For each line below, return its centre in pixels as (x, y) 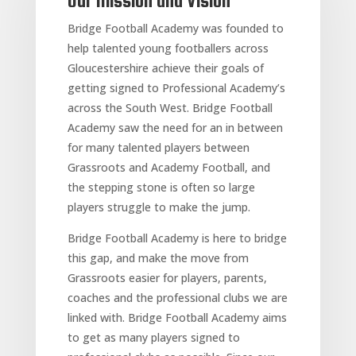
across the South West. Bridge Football (170, 107)
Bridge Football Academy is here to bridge (177, 238)
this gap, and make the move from (158, 257)
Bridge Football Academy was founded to (175, 28)
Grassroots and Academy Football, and (168, 167)
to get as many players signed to (153, 337)
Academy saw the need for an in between (175, 127)
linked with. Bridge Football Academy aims (177, 317)
